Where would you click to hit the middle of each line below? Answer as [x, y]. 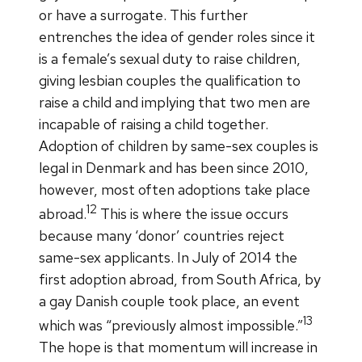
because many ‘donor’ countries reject [162, 235]
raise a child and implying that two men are [175, 102]
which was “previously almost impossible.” [171, 325]
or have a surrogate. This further [143, 15]
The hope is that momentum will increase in [178, 347]
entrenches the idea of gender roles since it [177, 36]
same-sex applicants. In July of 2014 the [168, 257]
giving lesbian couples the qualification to [170, 80]
